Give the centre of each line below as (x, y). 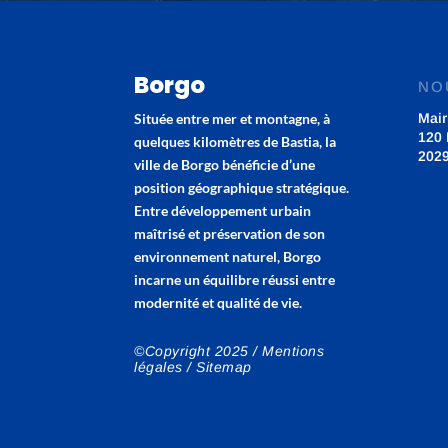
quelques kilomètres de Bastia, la (235, 141)
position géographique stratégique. (242, 187)
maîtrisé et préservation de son (230, 233)
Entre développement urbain (223, 210)
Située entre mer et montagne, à (232, 118)
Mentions (293, 351)
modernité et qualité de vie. (218, 302)
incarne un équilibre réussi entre (235, 279)
